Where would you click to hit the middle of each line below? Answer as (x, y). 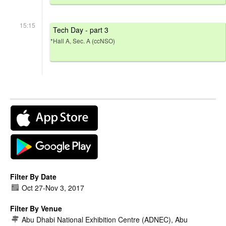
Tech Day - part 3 (81, 30)
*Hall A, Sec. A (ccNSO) (83, 41)
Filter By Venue (36, 209)
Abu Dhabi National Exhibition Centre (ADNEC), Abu (105, 220)
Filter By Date (33, 177)
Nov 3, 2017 (65, 188)
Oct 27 (32, 188)
